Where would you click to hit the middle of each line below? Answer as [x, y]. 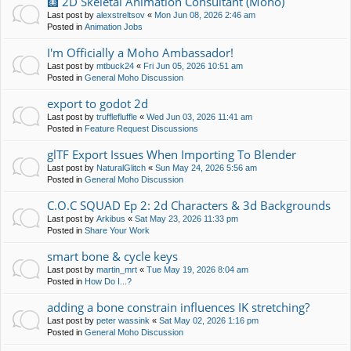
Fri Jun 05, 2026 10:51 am [193, 66]
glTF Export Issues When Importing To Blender [172, 155]
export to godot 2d [98, 104]
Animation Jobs [114, 27]
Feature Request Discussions [141, 129]
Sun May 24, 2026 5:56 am [206, 168]
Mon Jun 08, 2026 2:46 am [205, 15]
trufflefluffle [117, 117]
